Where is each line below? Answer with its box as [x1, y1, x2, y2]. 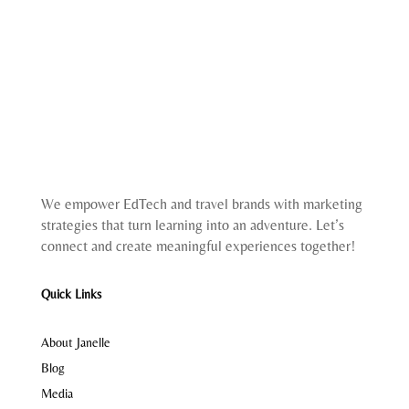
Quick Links [40, 287, 101, 301]
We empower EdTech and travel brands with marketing [40, 195, 362, 213]
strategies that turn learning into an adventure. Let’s [40, 216, 344, 234]
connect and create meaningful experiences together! [40, 237, 355, 255]
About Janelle [40, 335, 110, 350]
